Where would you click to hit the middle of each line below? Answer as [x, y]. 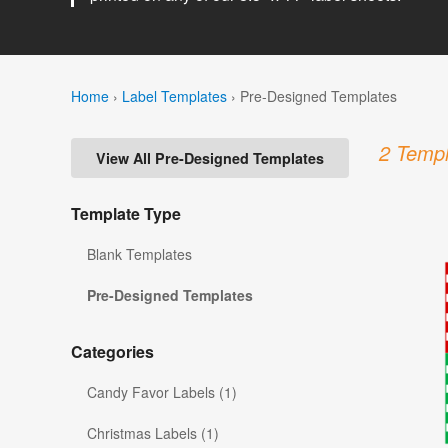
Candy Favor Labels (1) [162, 392]
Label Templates [174, 95]
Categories [112, 352]
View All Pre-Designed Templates [210, 158]
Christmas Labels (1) [153, 433]
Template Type [126, 214]
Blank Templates [139, 254]
